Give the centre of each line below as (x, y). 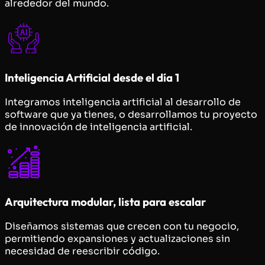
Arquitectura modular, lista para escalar (105, 201)
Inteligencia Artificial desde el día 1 (92, 78)
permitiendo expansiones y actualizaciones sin (117, 238)
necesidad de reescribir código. (82, 251)
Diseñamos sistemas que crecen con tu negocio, (122, 226)
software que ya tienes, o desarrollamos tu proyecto (131, 115)
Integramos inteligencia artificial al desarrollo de (123, 102)
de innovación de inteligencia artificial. (98, 127)
